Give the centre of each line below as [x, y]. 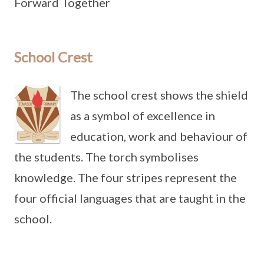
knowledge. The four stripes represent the [126, 178]
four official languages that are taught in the [130, 198]
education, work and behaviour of [159, 136]
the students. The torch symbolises [106, 157]
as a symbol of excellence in [143, 116]
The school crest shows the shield [159, 95]
